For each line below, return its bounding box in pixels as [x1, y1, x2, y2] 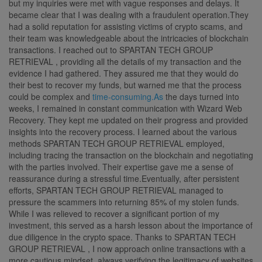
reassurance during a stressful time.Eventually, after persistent [9, 172, 239, 184]
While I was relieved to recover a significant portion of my [9, 207, 219, 219]
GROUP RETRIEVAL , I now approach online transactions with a [9, 242, 246, 254]
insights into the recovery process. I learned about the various [9, 125, 237, 137]
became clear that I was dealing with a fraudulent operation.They [9, 8, 249, 20]
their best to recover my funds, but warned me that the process [9, 78, 242, 91]
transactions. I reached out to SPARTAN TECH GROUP [9, 43, 213, 56]
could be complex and [9, 90, 92, 102]
